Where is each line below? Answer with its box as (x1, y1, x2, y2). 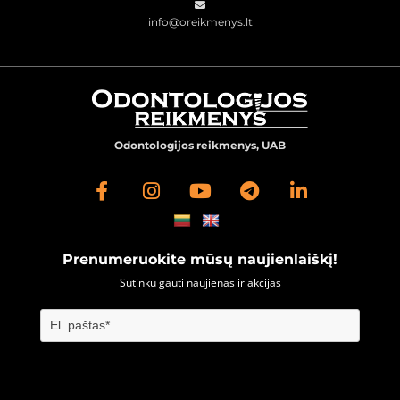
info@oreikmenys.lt (147, 15, 253, 29)
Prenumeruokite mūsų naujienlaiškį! (62, 250, 337, 268)
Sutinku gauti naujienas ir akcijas (119, 274, 281, 290)
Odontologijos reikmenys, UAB (114, 137, 286, 152)
